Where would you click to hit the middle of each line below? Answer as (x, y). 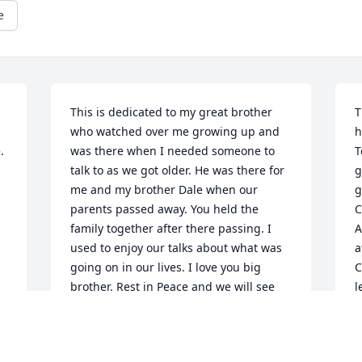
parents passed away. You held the (165, 209)
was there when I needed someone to (173, 151)
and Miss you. (108, 326)
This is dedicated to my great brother (172, 112)
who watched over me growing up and (175, 132)
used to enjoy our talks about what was (177, 248)
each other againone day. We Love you (175, 306)
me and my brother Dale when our (164, 190)
